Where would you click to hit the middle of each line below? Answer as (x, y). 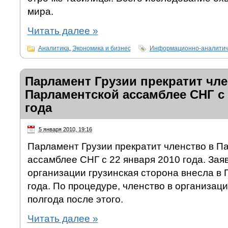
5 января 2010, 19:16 (65, 129)
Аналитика (53, 48)
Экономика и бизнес (101, 48)
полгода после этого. (75, 199)
